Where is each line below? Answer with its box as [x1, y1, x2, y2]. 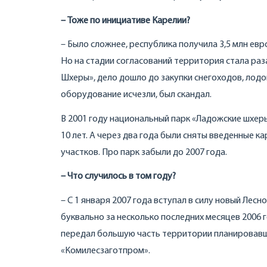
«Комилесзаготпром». [61, 246, 150, 256]
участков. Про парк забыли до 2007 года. [61, 147, 227, 157]
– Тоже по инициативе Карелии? [61, 15, 190, 26]
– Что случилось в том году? [61, 172, 176, 181]
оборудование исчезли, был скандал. [61, 90, 212, 100]
